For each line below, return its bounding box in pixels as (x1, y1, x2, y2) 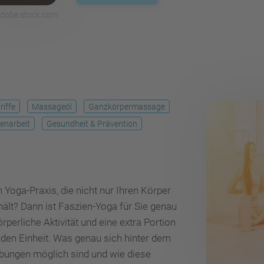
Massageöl (32, 102, 72, 111)
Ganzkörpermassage (88, 102, 165, 111)
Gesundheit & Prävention (47, 119, 137, 128)
